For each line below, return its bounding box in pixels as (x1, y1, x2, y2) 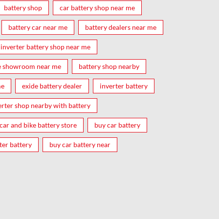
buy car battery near (49, 140, 110, 149)
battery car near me (8, 22, 67, 31)
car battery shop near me (60, 3, 135, 12)
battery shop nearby (79, 62, 139, 70)
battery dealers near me (85, 22, 156, 31)
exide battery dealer (22, 81, 82, 90)
